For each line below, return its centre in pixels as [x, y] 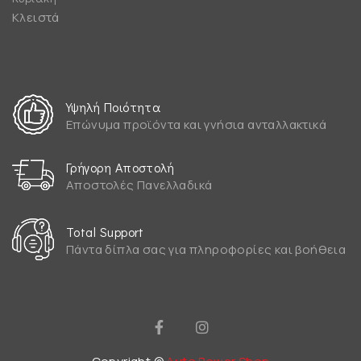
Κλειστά [36, 17]
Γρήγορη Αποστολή [120, 167]
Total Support [105, 231]
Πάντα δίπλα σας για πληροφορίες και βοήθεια [206, 249]
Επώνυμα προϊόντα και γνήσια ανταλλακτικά [196, 124]
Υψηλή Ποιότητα [114, 106]
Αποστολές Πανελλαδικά [139, 185]
